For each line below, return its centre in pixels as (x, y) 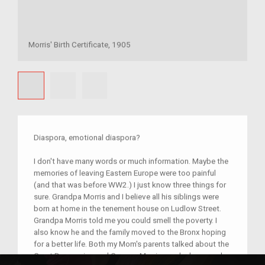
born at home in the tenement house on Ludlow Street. (127, 209)
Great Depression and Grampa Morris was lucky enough (129, 256)
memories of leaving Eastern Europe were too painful (125, 173)
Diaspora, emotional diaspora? (87, 138)
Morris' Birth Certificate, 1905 (80, 45)
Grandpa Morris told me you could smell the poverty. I (125, 220)
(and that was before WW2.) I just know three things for (130, 185)
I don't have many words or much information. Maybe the (131, 161)
